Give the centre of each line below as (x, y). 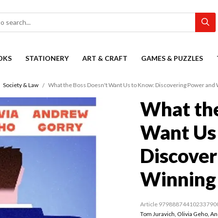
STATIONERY (47, 58)
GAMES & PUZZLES (172, 58)
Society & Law (21, 85)
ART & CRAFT (105, 58)
